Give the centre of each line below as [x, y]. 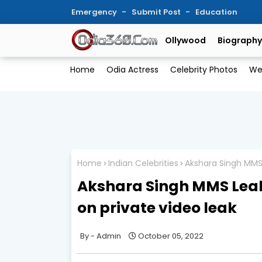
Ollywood [185, 40]
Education [216, 12]
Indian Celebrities [143, 163]
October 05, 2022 [171, 236]
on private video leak [157, 208]
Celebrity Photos [204, 70]
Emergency [95, 12]
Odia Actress [132, 70]
